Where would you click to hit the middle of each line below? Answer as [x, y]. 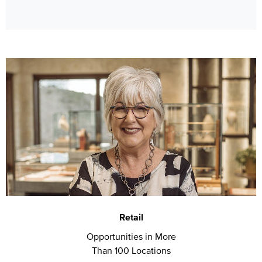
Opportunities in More [131, 236]
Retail [131, 217]
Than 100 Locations [131, 250]
